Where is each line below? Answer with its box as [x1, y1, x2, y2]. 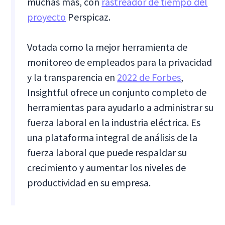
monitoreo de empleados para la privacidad [27, 56, 212, 69]
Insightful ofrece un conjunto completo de [27, 86, 207, 99]
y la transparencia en [27, 71, 118, 84]
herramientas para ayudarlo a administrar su [27, 101, 214, 114]
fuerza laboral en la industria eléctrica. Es [27, 116, 201, 129]
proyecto [27, 11, 66, 24]
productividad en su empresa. [27, 176, 151, 189]
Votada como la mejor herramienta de [27, 41, 188, 54]
